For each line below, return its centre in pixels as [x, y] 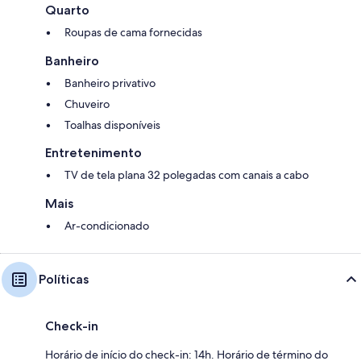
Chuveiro [87, 104]
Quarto [67, 10]
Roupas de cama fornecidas [133, 32]
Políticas [64, 279]
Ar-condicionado [107, 225]
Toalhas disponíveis [112, 124]
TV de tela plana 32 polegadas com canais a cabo [187, 174]
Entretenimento [93, 152]
